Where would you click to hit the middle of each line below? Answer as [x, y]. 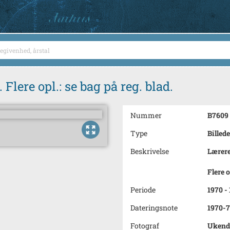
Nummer [146, 115]
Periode [143, 190]
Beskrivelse [150, 151]
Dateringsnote [154, 208]
